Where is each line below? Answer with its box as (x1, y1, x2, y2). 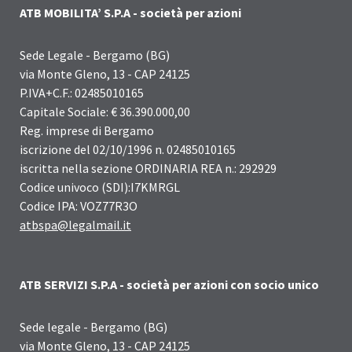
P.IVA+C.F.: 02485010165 (20, 85, 144, 101)
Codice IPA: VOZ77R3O (20, 198, 137, 214)
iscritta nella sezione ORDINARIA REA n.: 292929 (20, 160, 277, 176)
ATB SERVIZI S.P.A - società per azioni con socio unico (20, 277, 319, 292)
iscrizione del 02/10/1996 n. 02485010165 (20, 141, 236, 157)
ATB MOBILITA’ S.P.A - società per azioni (20, 5, 241, 20)
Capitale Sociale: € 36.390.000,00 (20, 104, 190, 119)
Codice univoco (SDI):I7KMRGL (20, 179, 180, 195)
